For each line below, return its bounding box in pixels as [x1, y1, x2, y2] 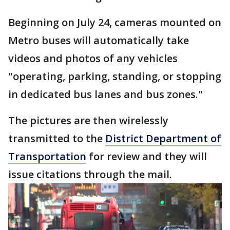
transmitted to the [8, 131, 105, 145]
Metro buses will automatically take [8, 33, 189, 47]
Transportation [8, 149, 86, 163]
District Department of [105, 131, 221, 145]
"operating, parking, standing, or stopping [8, 69, 221, 83]
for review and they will [86, 149, 207, 163]
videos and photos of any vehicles [8, 51, 178, 65]
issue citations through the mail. [8, 167, 175, 181]
